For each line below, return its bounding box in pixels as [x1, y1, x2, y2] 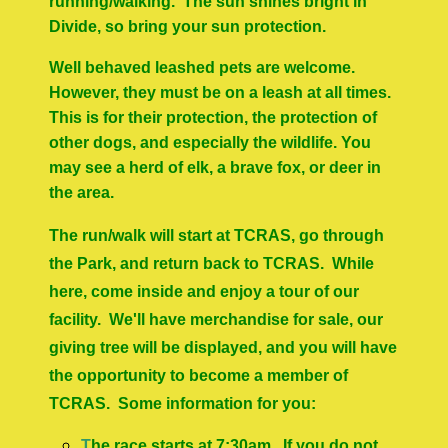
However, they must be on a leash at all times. [49, 84, 396, 101]
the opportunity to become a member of [49, 367, 349, 384]
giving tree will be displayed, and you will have [49, 339, 398, 356]
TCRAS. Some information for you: [49, 395, 317, 412]
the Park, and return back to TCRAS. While [49, 255, 375, 272]
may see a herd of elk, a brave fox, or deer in [49, 159, 382, 176]
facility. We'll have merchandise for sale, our [49, 311, 384, 328]
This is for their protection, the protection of [49, 109, 378, 126]
